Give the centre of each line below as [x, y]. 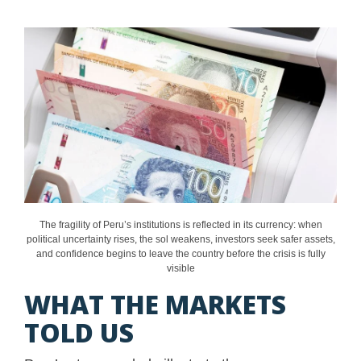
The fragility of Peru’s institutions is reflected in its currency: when [180, 225]
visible [180, 269]
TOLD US [79, 333]
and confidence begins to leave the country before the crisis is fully [180, 254]
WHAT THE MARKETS [155, 305]
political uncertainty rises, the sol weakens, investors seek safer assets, [180, 240]
